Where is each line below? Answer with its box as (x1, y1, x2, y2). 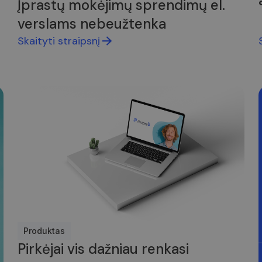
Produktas (23, 225, 65, 236)
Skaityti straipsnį (18, 34, 101, 49)
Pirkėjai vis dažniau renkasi (18, 239, 189, 258)
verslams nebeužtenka (18, 15, 167, 33)
